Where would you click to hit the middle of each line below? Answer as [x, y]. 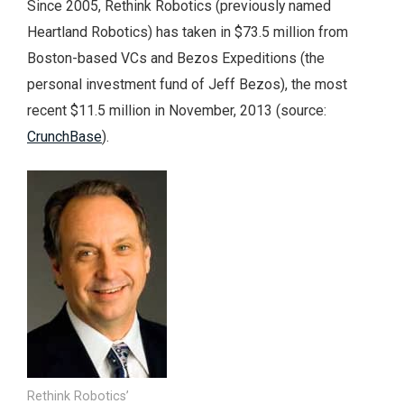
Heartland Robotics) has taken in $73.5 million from [188, 32]
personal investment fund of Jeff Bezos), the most [187, 84]
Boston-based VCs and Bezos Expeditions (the [176, 58]
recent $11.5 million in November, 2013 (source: [177, 110]
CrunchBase [64, 136]
